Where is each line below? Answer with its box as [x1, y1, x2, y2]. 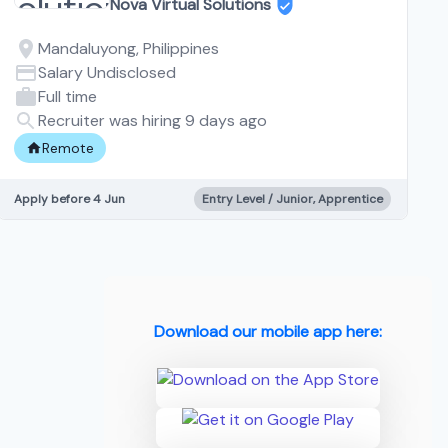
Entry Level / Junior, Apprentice [201, 190, 383, 207]
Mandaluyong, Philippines [38, 37, 220, 59]
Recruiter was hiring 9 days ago [38, 109, 268, 131]
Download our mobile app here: [154, 321, 382, 342]
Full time [38, 85, 98, 107]
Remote [42, 138, 95, 157]
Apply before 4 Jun [14, 190, 126, 207]
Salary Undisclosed [38, 61, 177, 83]
